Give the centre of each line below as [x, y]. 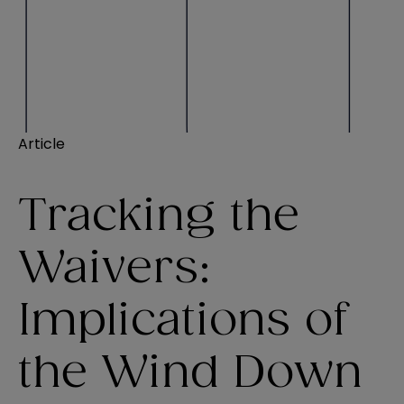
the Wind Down [190, 374]
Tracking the [159, 217]
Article [41, 143]
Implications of [183, 321]
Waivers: [115, 269]
